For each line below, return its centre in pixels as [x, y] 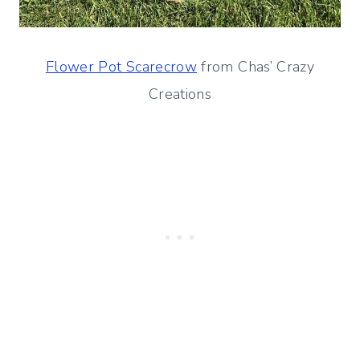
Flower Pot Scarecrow [121, 67]
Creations [180, 94]
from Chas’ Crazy [256, 67]
